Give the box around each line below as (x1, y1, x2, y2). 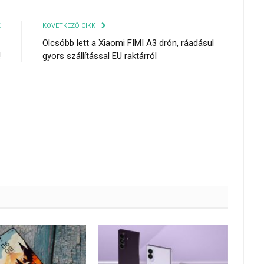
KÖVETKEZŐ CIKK (42, 21, 97, 29)
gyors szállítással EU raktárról (42, 50, 157, 61)
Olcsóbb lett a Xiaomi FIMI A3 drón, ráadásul (42, 37, 214, 48)
